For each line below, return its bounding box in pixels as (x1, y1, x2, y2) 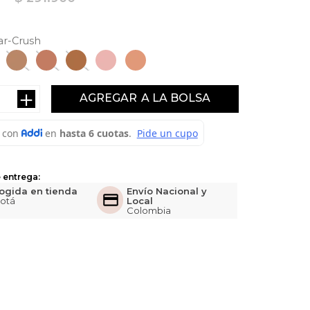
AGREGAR (79, 91, 137, 105)
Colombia (127, 205, 172, 216)
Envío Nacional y (127, 185, 208, 197)
